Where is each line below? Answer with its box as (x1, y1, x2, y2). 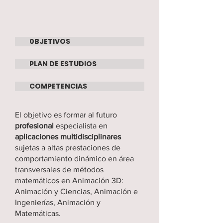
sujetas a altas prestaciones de (15, 143, 120, 152)
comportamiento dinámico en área (15, 154, 134, 163)
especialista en (54, 121, 108, 130)
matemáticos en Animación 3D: (15, 176, 123, 185)
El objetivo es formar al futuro (15, 111, 117, 119)
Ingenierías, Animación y (15, 198, 101, 207)
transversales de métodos (15, 165, 104, 174)
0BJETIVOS (29, 36, 70, 46)
